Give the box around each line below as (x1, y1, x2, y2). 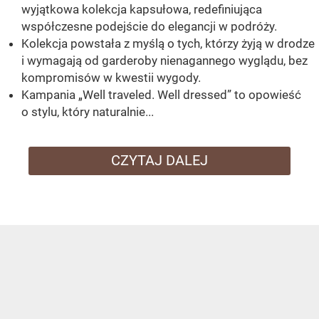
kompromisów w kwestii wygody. (21, 70, 201, 85)
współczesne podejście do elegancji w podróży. (21, 19, 277, 34)
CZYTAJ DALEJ (111, 152, 208, 169)
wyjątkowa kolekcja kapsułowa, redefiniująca (21, 2, 262, 17)
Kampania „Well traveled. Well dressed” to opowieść (21, 88, 301, 103)
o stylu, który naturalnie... (21, 105, 154, 120)
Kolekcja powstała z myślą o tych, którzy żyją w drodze (21, 36, 315, 51)
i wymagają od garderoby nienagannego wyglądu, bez (21, 53, 308, 68)
